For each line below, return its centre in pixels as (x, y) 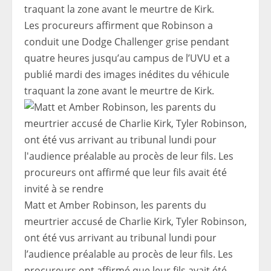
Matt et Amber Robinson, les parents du (115, 205)
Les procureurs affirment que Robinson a (119, 25)
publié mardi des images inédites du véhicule (127, 74)
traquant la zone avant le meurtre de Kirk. (119, 91)
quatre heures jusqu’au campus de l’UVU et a (127, 58)
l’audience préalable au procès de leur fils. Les (129, 254)
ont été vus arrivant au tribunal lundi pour (120, 238)
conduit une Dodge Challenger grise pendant (127, 42)
